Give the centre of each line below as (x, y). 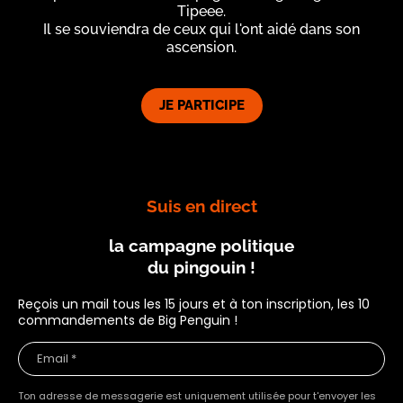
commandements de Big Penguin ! (128, 320)
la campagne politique (201, 245)
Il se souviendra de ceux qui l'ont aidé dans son (201, 29)
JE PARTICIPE (201, 105)
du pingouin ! (201, 267)
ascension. (201, 47)
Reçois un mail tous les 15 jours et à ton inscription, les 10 (194, 304)
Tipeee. (201, 11)
